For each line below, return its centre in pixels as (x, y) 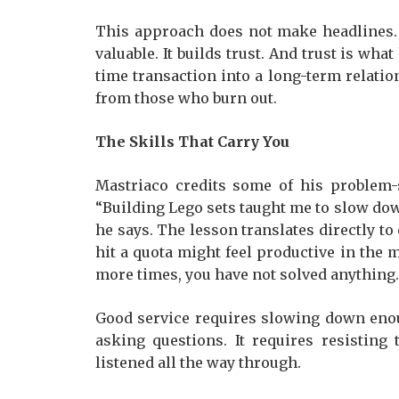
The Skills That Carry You (192, 142)
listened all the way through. (198, 362)
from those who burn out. (186, 98)
